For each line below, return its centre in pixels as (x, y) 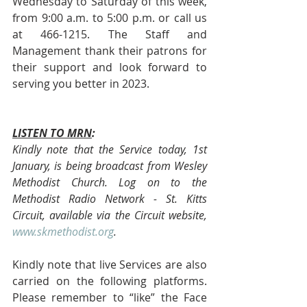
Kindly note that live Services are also (110, 265)
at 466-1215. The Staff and (110, 34)
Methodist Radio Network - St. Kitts (110, 199)
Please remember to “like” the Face (110, 297)
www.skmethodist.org (63, 232)
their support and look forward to (110, 67)
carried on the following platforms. (110, 281)
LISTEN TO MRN (52, 133)
